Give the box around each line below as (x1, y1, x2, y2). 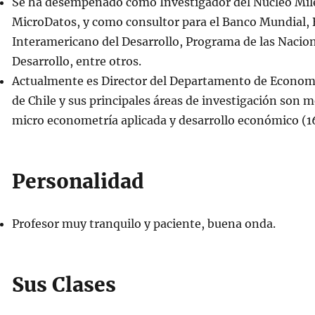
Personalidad (11, 169, 144, 194)
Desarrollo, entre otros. (11, 54, 141, 68)
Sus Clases (11, 272, 116, 297)
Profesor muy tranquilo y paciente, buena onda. (11, 217, 276, 231)
